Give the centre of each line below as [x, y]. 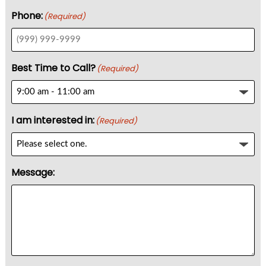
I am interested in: [53, 120]
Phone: [27, 15]
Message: [33, 172]
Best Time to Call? [53, 68]
